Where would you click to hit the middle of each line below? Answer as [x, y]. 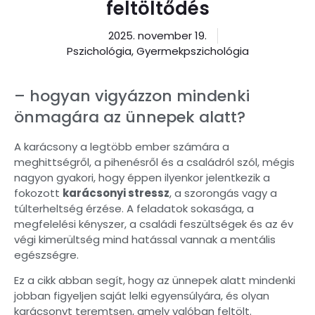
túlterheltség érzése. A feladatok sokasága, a [134, 208]
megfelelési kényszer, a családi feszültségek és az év [154, 224]
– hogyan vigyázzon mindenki [132, 96]
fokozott [38, 193]
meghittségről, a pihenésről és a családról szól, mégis [154, 162]
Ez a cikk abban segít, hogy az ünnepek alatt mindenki [155, 281]
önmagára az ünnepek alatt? [130, 117]
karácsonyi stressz [116, 193]
